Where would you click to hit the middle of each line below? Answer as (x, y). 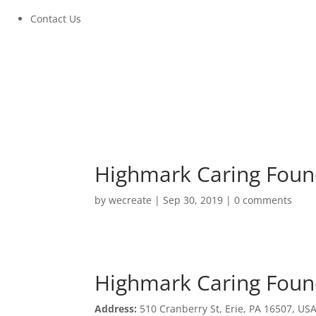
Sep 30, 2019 (193, 200)
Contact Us (56, 19)
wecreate (130, 200)
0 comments (263, 200)
